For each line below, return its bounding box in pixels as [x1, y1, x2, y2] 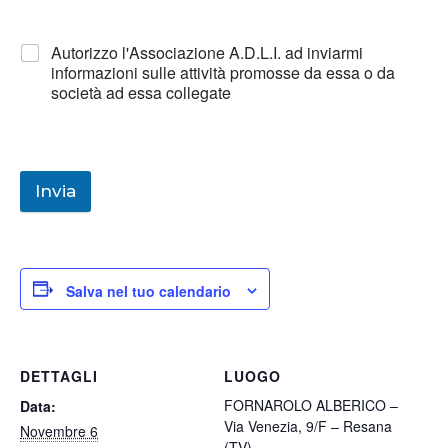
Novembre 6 [20, 420, 98, 441]
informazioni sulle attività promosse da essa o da [51, 61, 395, 85]
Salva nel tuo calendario [66, 280, 231, 301]
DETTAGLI [20, 365, 98, 386]
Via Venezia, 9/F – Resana [224, 415, 392, 436]
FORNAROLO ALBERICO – [224, 394, 398, 415]
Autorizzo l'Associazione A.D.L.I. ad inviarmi [51, 41, 363, 65]
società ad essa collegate [51, 81, 231, 105]
